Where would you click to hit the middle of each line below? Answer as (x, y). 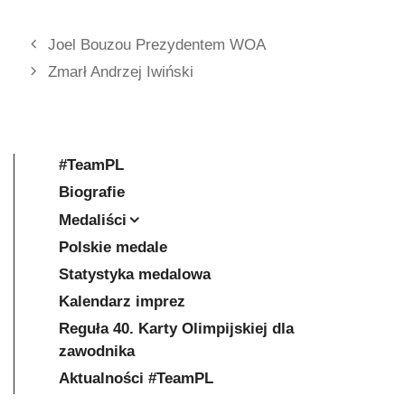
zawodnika (97, 351)
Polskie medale (113, 247)
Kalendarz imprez (122, 301)
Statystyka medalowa (135, 274)
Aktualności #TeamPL (136, 378)
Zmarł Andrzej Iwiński (121, 71)
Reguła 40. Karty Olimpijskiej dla (176, 328)
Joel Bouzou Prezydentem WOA (157, 44)
